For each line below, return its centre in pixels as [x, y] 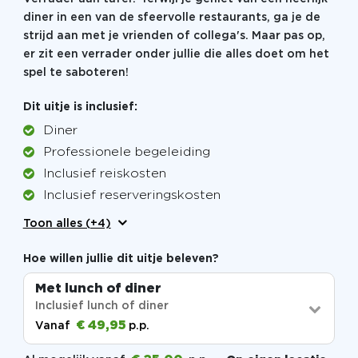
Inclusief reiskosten [104, 174]
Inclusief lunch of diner [101, 306]
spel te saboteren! [76, 72]
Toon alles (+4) [67, 224]
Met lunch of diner [98, 288]
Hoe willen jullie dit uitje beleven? [121, 259]
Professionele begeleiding [126, 153]
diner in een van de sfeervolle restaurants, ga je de [171, 17]
